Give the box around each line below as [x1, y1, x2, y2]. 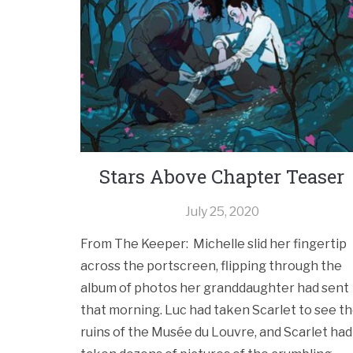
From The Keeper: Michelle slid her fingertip [80, 236, 347, 252]
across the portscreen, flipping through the [80, 258, 342, 274]
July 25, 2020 [184, 204, 259, 220]
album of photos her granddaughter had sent [80, 281, 349, 296]
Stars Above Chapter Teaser [99, 164, 345, 190]
